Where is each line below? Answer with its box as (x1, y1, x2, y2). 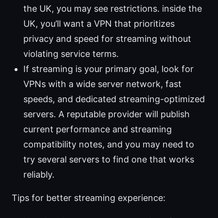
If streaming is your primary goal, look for (23, 64, 194, 74)
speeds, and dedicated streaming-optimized (23, 94, 205, 105)
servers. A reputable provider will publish (23, 109, 190, 120)
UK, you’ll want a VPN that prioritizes (23, 18, 175, 29)
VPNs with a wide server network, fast (23, 79, 182, 90)
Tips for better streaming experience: (12, 193, 165, 203)
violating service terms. (23, 49, 119, 59)
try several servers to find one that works (23, 154, 194, 165)
